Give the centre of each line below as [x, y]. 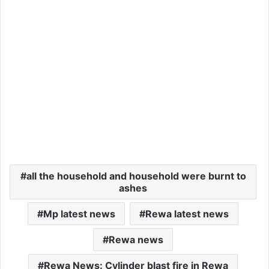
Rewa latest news [187, 213]
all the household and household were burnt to [136, 176]
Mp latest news [79, 213]
